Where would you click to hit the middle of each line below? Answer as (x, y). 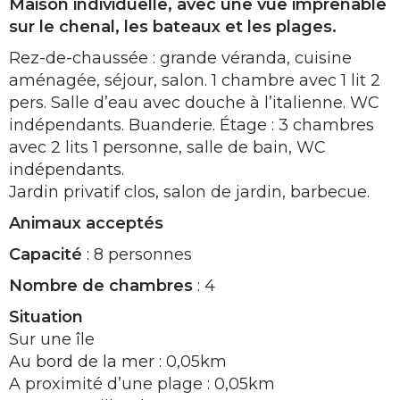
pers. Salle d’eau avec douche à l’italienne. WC (194, 103)
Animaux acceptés (86, 223)
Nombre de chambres (101, 286)
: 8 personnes (137, 254)
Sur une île (52, 339)
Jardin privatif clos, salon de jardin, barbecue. (189, 192)
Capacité (46, 254)
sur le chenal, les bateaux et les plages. (173, 27)
